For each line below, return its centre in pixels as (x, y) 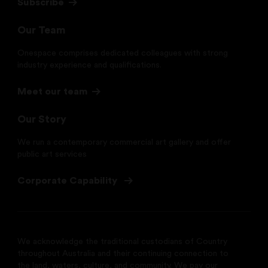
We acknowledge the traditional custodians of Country (123, 241)
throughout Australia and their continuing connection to (123, 253)
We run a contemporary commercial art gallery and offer (124, 142)
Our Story (42, 119)
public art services (52, 154)
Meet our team (53, 91)
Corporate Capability (69, 180)
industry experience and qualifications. (90, 65)
